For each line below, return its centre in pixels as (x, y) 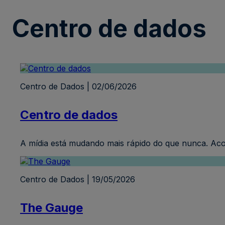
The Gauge (51, 208)
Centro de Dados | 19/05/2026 (78, 180)
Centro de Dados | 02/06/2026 (78, 87)
